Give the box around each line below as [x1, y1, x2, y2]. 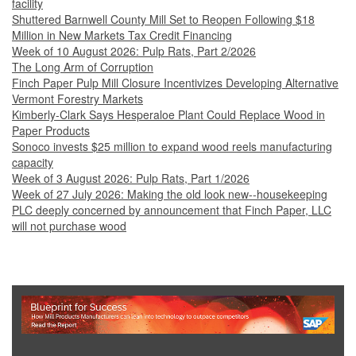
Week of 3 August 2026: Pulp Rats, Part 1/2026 [12, 170, 250, 187]
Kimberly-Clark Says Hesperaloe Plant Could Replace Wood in [12, 106, 325, 123]
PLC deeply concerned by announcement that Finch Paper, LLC [12, 202, 331, 219]
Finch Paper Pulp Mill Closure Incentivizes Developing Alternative [12, 75, 339, 91]
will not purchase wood [12, 218, 126, 234]
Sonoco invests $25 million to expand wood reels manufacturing [12, 138, 332, 155]
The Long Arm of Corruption [12, 59, 153, 75]
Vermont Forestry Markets [12, 91, 143, 107]
